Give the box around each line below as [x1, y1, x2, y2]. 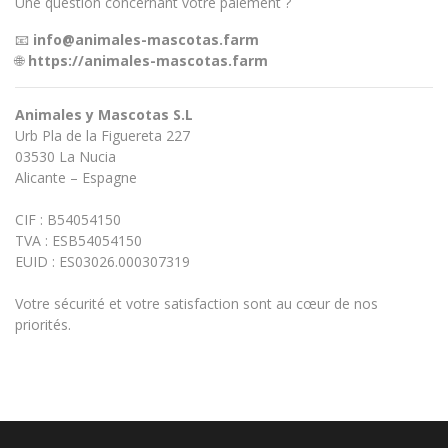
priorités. [15, 315, 71, 335]
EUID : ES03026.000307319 [15, 252, 190, 272]
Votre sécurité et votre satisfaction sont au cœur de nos [15, 294, 378, 314]
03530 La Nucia [15, 147, 116, 167]
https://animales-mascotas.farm [28, 51, 268, 71]
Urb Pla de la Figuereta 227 [15, 126, 190, 146]
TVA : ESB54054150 [15, 231, 142, 251]
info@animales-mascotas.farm [33, 30, 259, 50]
